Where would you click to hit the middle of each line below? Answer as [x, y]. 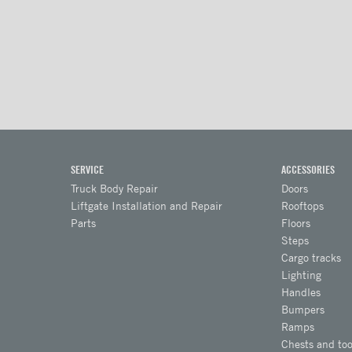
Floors [296, 223]
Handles [301, 292]
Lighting [302, 275]
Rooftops [303, 206]
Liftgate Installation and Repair [146, 206]
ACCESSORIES [308, 169]
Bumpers [303, 310]
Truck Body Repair [114, 189]
